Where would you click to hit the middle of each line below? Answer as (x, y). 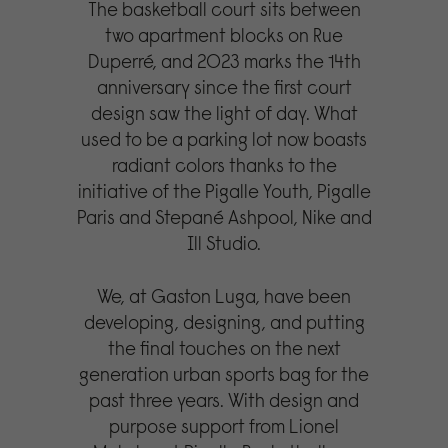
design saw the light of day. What (224, 112)
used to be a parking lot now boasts (224, 138)
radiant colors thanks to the (224, 164)
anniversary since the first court (224, 86)
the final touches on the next (224, 347)
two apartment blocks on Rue (224, 34)
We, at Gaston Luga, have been (224, 295)
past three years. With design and (224, 399)
